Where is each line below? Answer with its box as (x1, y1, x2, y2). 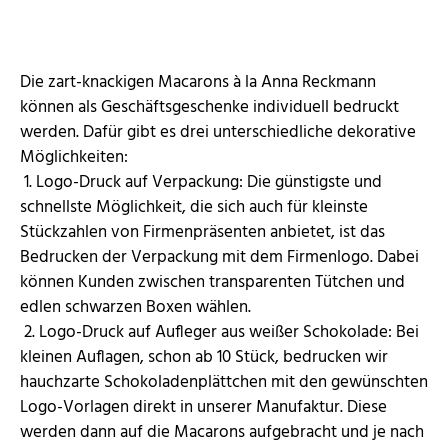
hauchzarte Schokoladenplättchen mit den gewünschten (20, 369, 428, 397)
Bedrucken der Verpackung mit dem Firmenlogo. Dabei (20, 244, 419, 272)
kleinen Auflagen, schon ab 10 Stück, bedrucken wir (20, 344, 388, 372)
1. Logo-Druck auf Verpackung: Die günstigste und (20, 169, 382, 197)
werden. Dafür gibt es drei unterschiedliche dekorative (20, 119, 416, 147)
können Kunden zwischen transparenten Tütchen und (20, 269, 405, 297)
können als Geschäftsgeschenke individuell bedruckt (20, 94, 399, 122)
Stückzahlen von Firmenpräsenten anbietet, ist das (20, 219, 385, 247)
